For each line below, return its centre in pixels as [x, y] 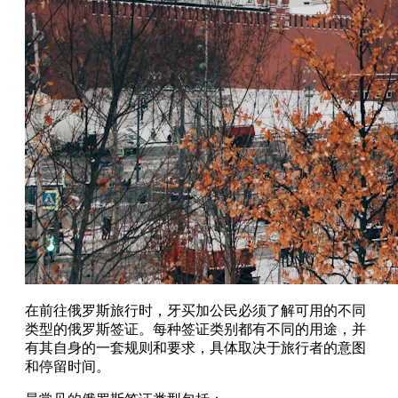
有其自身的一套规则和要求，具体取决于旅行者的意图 [195, 347]
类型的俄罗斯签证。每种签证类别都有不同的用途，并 [195, 329]
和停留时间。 [68, 366]
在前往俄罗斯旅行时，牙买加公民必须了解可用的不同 [195, 310]
